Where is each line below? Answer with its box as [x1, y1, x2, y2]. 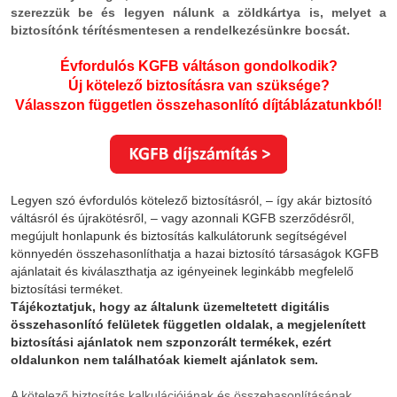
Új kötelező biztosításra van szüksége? [67, 78, 330, 93]
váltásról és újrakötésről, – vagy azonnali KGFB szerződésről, [11, 211, 354, 226]
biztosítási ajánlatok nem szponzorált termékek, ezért [11, 335, 331, 350]
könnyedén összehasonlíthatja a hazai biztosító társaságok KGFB [11, 246, 378, 261]
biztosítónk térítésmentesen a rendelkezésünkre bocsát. [11, 23, 350, 37]
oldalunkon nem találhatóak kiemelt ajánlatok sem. [11, 353, 318, 368]
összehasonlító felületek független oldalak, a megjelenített [11, 317, 366, 332]
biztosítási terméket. [11, 282, 123, 297]
